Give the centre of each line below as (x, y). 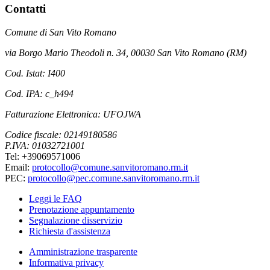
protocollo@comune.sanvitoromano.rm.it (110, 167)
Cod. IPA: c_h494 (39, 93)
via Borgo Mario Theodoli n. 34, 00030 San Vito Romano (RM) (126, 52)
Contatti (25, 8)
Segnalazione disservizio (76, 220)
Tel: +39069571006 (42, 156)
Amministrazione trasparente (83, 251)
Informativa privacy (66, 262)
